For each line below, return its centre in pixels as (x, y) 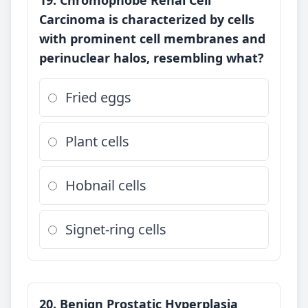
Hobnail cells (106, 185)
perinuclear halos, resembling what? (152, 58)
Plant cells (97, 141)
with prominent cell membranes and (152, 38)
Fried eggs (98, 97)
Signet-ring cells (116, 229)
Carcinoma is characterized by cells (147, 19)
